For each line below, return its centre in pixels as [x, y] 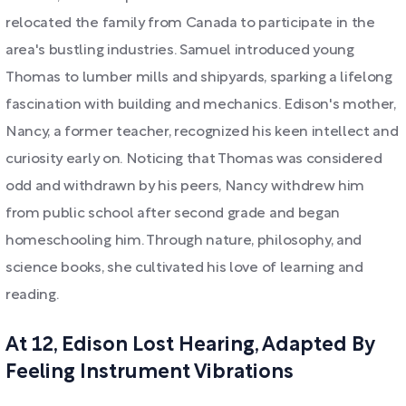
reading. [32, 295]
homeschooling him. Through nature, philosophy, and [184, 241]
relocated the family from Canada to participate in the [190, 24]
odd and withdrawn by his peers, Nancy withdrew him [185, 187]
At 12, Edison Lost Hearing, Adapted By [190, 345]
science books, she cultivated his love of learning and [184, 268]
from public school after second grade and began [173, 214]
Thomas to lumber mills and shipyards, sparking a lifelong [199, 78]
